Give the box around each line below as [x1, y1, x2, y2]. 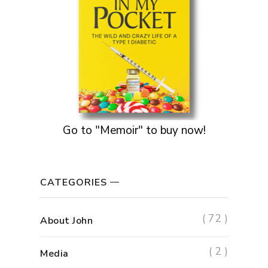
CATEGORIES [40, 175, 108, 189]
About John [40, 214, 93, 227]
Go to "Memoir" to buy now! [62, 122, 206, 138]
